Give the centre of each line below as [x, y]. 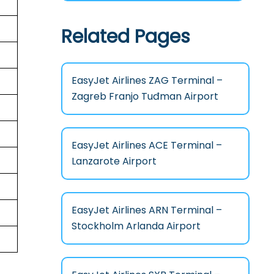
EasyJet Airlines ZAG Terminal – [147, 80]
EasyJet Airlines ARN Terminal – [146, 210]
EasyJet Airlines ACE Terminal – [146, 145]
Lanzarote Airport [114, 161]
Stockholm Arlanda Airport [136, 226]
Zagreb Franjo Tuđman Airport [145, 96]
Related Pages [125, 36]
